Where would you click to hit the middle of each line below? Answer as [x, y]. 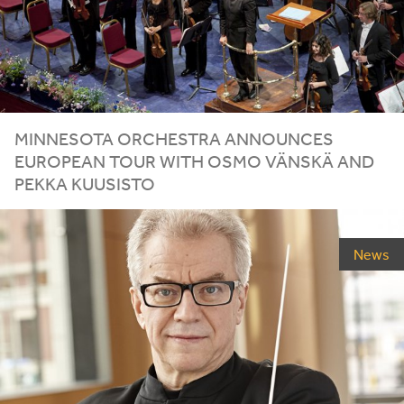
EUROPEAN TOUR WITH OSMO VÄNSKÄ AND [194, 161]
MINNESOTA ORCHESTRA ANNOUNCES [174, 139]
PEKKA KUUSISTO [85, 184]
